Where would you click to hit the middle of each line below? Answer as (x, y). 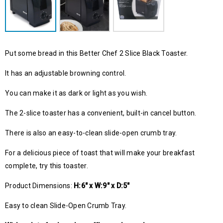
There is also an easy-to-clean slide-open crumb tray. (91, 133)
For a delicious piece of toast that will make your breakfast (100, 153)
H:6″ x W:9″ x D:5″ (102, 185)
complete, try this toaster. (47, 166)
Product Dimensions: (39, 185)
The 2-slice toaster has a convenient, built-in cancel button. (101, 113)
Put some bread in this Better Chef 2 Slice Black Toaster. (97, 53)
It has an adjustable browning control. (66, 73)
